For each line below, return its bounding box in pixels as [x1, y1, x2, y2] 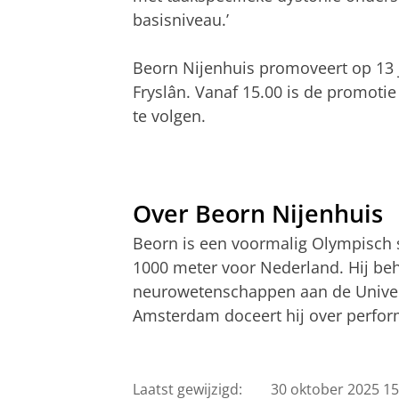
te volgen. [133, 105, 206, 127]
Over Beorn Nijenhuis [133, 197, 383, 231]
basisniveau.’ [133, 9, 229, 31]
